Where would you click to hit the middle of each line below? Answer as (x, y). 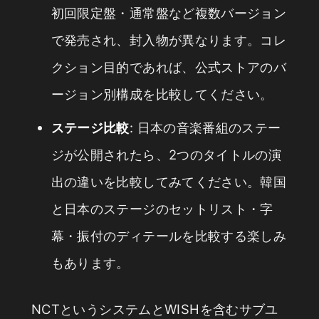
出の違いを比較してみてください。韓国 (169, 181)
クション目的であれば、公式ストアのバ (169, 67)
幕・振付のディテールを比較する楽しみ (169, 235)
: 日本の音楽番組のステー (205, 127)
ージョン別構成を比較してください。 (162, 94)
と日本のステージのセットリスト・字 (162, 208)
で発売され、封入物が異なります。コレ (169, 40)
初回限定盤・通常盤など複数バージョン (169, 12)
